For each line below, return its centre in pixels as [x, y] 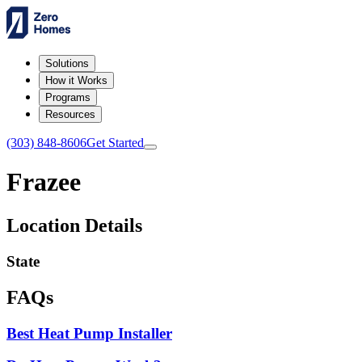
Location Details [74, 225]
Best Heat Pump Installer [89, 333]
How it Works [76, 80]
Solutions [67, 63]
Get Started [115, 143]
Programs [68, 97]
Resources [70, 114]
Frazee [44, 182]
